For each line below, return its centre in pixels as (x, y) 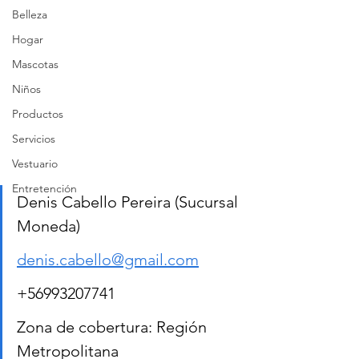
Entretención (44, 188)
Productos (38, 114)
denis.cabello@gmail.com (108, 260)
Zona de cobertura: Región (114, 327)
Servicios (34, 139)
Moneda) (48, 226)
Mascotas (35, 64)
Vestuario (35, 163)
